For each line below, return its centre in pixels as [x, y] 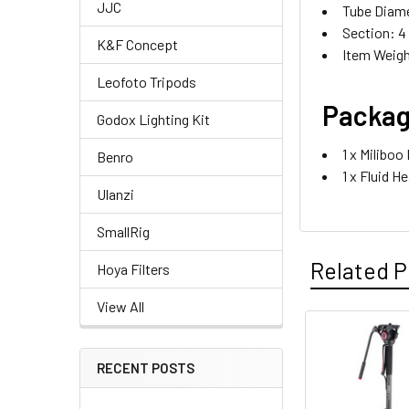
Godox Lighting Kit [153, 119]
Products [346, 385]
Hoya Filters [133, 269]
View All [121, 306]
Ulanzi [115, 194]
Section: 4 [375, 32]
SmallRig [123, 231]
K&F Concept [137, 44]
